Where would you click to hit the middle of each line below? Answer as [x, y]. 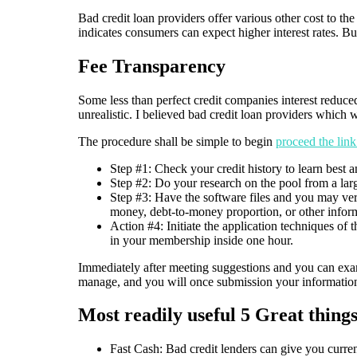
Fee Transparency [152, 66]
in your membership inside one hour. [202, 240]
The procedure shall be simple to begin [177, 141]
